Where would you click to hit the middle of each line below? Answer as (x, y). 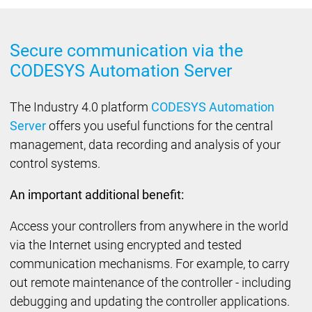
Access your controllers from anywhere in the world (149, 226)
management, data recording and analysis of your (145, 145)
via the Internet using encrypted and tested (125, 245)
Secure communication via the (126, 50)
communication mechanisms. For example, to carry (149, 264)
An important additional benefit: (96, 195)
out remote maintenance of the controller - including (150, 283)
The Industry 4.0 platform (80, 107)
